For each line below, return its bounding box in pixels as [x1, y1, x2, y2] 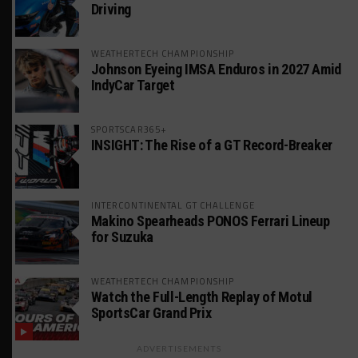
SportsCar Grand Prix [90, 304, 212, 322]
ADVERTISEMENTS [137, 344, 221, 354]
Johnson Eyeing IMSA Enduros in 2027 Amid [90, 61, 341, 78]
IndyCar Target [90, 77, 175, 94]
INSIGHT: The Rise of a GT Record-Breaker [90, 137, 332, 154]
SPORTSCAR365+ [90, 122, 168, 137]
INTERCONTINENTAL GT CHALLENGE [90, 198, 256, 213]
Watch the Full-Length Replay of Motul [90, 288, 313, 306]
